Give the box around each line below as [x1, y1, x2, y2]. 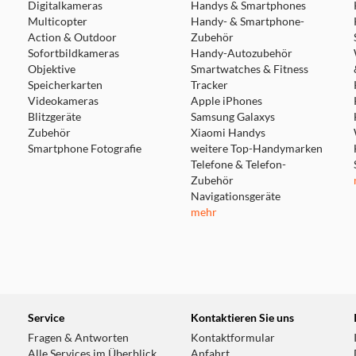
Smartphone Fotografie [27, 142, 141, 155]
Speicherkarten [27, 79, 103, 91]
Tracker [190, 79, 228, 91]
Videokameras [27, 95, 99, 107]
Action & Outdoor [27, 31, 117, 44]
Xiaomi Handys [190, 126, 265, 139]
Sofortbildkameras [27, 47, 119, 60]
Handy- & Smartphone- [190, 15, 304, 28]
